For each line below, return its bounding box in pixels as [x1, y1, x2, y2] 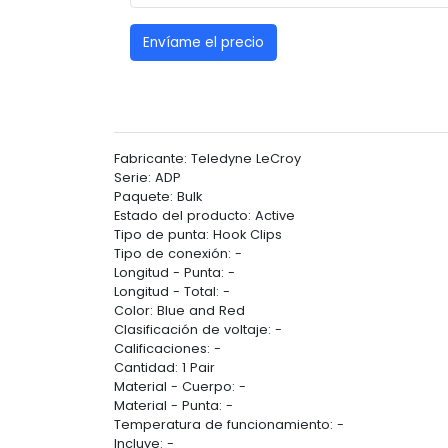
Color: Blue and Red [114, 302, 245, 320]
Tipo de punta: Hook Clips [114, 226, 282, 244]
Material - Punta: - [114, 397, 233, 415]
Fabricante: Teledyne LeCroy [114, 150, 301, 168]
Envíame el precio [143, 32, 264, 52]
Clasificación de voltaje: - [114, 321, 282, 339]
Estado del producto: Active [114, 207, 295, 225]
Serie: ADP [114, 169, 181, 187]
